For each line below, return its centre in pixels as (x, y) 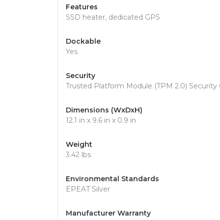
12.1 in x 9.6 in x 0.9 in (101, 120)
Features (82, 7)
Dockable (83, 41)
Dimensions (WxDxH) (104, 110)
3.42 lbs (78, 155)
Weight (79, 144)
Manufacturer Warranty (108, 213)
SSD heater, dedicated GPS (113, 17)
